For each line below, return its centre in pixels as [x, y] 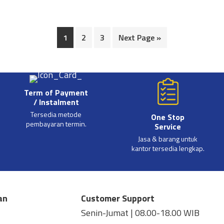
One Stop [168, 117]
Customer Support [118, 198]
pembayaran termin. [56, 124]
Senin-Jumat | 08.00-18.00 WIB [140, 213]
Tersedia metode [56, 114]
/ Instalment [56, 102]
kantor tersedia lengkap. [168, 148]
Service [168, 127]
